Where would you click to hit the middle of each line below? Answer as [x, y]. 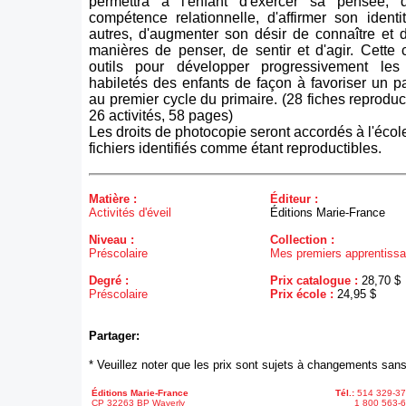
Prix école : [304, 294]
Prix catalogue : [316, 280]
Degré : [109, 280]
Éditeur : [294, 199]
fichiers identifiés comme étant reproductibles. [235, 148]
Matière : [113, 199]
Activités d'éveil [130, 213]
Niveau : [111, 240]
